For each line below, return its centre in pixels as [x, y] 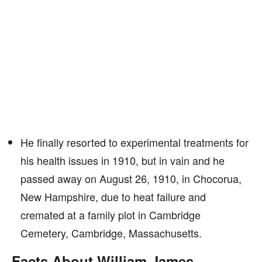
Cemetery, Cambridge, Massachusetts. [111, 233]
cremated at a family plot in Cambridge [111, 215]
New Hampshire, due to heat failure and [113, 196]
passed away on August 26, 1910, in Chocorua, [131, 178]
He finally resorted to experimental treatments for [135, 142]
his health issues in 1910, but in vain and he [123, 160]
